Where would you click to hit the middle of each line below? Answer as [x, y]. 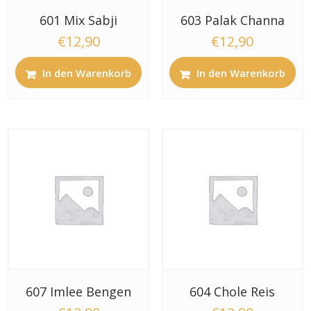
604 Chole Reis [233, 292]
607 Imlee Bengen [79, 292]
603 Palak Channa [232, 20]
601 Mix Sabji [79, 20]
